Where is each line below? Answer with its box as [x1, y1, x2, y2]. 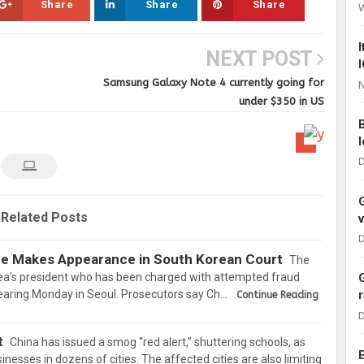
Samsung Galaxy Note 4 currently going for [102, 76, 324, 89]
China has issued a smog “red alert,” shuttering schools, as [10, 335, 305, 349]
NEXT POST [205, 47, 317, 71]
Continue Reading [236, 289, 318, 301]
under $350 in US [238, 95, 324, 107]
